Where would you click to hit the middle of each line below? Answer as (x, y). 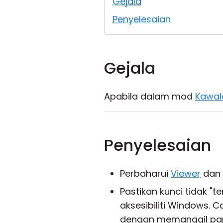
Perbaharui (145, 173)
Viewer (186, 173)
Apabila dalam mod (150, 96)
